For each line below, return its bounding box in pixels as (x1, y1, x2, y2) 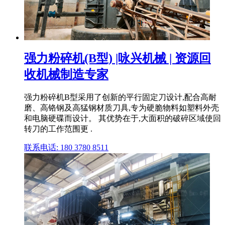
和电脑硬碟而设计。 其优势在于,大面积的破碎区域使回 (24, 114, 221, 123)
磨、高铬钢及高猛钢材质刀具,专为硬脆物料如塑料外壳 (24, 103, 219, 112)
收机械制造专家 (24, 67, 108, 81)
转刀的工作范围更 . (24, 124, 92, 133)
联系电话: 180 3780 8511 (24, 143, 108, 152)
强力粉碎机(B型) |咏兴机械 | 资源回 (24, 51, 211, 65)
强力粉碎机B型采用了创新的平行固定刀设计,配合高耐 (24, 92, 216, 101)
